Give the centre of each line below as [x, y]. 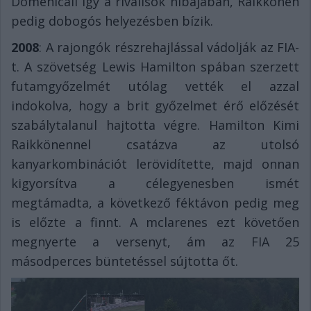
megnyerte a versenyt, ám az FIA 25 [155, 242]
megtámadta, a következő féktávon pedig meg [155, 203]
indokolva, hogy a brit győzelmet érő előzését [155, 106]
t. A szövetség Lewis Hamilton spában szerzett [155, 67]
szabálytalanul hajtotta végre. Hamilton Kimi [155, 125]
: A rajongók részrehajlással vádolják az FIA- [169, 48]
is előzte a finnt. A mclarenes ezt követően [155, 222]
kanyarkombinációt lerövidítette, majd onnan [155, 164]
